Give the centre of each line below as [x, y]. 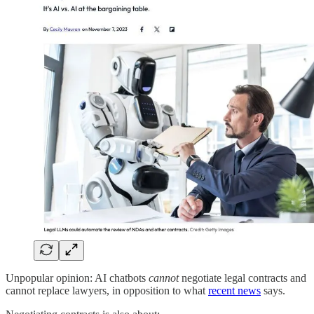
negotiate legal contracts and [243, 278]
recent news [234, 290]
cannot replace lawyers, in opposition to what [107, 290]
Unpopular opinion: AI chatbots [77, 278]
